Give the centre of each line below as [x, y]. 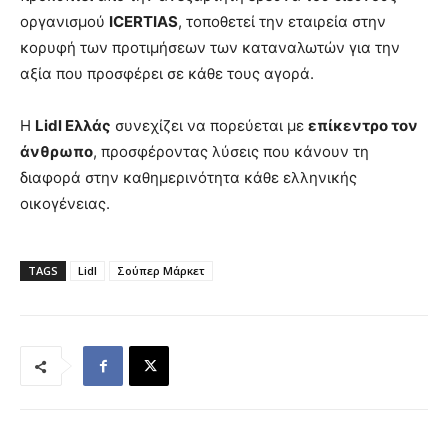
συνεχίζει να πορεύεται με [209, 126]
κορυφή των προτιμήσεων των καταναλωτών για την [210, 48]
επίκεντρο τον [363, 126]
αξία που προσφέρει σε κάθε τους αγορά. [167, 74]
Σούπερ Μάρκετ [161, 271]
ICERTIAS [143, 22]
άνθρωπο [56, 152]
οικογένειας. [65, 204]
